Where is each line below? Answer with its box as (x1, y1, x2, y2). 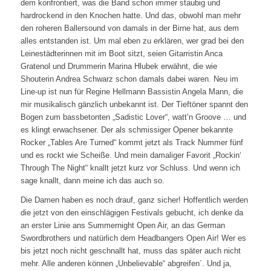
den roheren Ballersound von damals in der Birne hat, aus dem (20, 24, 239, 33)
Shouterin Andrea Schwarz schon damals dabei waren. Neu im (20, 74, 238, 84)
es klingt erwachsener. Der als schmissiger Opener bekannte (20, 125, 233, 135)
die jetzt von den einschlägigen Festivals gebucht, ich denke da (20, 208, 243, 218)
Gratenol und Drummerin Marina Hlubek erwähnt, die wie (20, 62, 217, 71)
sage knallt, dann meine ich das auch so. (20, 176, 165, 186)
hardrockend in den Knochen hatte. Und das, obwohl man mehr (20, 11, 241, 21)
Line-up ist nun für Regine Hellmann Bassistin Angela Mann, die (20, 87, 243, 97)
